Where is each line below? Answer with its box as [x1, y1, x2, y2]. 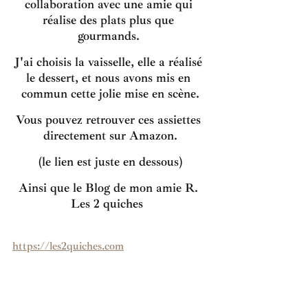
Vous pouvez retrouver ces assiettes [16, 112, 204, 128]
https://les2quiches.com [12, 239, 124, 254]
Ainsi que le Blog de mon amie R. [19, 180, 201, 196]
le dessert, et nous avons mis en [26, 70, 194, 86]
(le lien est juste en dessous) [38, 154, 182, 170]
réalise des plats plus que [43, 12, 177, 28]
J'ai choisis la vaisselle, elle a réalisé [14, 54, 206, 70]
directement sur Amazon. [43, 128, 177, 144]
